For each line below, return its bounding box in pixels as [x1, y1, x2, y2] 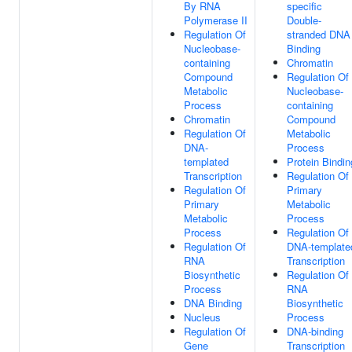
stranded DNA [287, 27, 350, 42]
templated [184, 154, 229, 169]
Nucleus [184, 310, 221, 324]
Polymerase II [184, 13, 247, 27]
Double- [287, 13, 321, 27]
